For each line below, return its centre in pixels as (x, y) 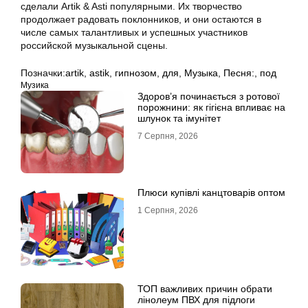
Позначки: (43, 73)
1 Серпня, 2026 (168, 211)
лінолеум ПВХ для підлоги (196, 300)
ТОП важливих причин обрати (205, 289)
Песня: (239, 73)
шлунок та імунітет (179, 119)
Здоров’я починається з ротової (209, 97)
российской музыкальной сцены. (94, 46)
